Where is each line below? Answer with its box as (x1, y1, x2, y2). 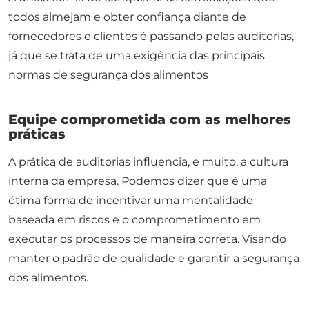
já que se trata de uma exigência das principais (8, 49, 265, 63)
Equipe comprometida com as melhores (8, 111, 291, 128)
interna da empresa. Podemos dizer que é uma (8, 175, 267, 188)
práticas (8, 126, 66, 143)
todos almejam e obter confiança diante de (8, 10, 246, 24)
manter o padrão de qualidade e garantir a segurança (8, 252, 299, 266)
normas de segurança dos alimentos (8, 68, 208, 82)
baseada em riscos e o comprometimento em (8, 213, 261, 227)
